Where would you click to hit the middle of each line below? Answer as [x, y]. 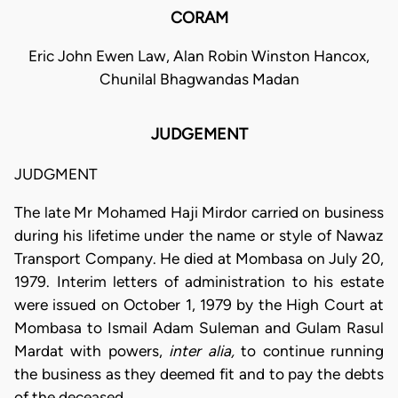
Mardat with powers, [92, 351]
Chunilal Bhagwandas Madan [199, 80]
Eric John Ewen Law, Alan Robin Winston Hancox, [199, 56]
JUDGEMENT [199, 135]
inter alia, [205, 351]
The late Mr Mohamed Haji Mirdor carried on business [199, 212]
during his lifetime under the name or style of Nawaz [199, 235]
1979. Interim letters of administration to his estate [199, 282]
